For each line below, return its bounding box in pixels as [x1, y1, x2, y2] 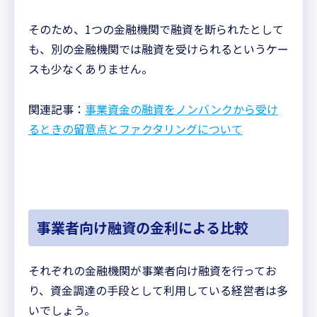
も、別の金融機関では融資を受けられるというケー [28, 40, 289, 57]
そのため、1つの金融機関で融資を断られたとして [28, 20, 284, 38]
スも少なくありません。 [28, 59, 153, 77]
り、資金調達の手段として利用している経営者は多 [28, 281, 288, 299]
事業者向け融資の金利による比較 [37, 217, 248, 238]
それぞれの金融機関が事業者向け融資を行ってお [28, 261, 277, 279]
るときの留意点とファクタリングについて [28, 120, 243, 137]
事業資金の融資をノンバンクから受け [85, 100, 278, 117]
